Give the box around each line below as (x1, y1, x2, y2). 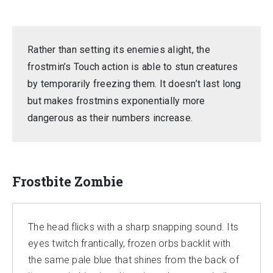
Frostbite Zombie (12, 172, 123, 190)
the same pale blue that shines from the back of (28, 254, 239, 266)
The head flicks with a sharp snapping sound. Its (28, 221, 238, 233)
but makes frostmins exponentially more (27, 95, 205, 107)
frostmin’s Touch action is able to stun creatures (27, 61, 238, 73)
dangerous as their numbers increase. (27, 112, 193, 124)
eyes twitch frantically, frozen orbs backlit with (28, 238, 231, 249)
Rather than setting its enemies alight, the (27, 44, 210, 55)
